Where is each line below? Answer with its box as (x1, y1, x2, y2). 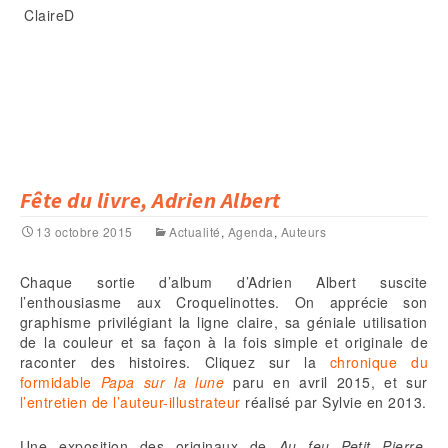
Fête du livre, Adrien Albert (20, 186, 281, 215)
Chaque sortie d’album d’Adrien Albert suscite (20, 272, 428, 293)
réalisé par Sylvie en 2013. (241, 392, 427, 413)
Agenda (228, 223, 274, 241)
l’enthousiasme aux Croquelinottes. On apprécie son (20, 292, 428, 313)
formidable (20, 372, 101, 393)
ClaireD (20, 5, 75, 26)
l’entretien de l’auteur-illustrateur (20, 392, 241, 413)
